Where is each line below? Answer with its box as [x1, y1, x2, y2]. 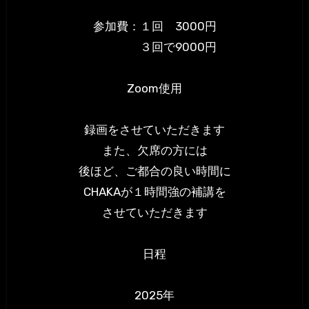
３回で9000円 [92, 40, 217, 54]
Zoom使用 [127, 81, 182, 96]
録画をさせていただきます [84, 123, 225, 137]
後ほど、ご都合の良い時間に [78, 164, 231, 179]
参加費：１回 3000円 [92, 19, 217, 34]
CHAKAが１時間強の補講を [83, 185, 226, 199]
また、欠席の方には [101, 143, 208, 158]
